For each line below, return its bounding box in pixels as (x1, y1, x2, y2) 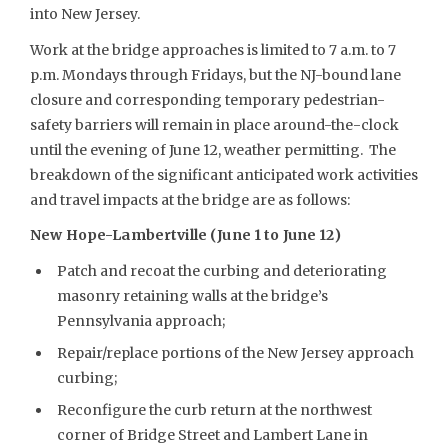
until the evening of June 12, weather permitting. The (30, 140, 396, 159)
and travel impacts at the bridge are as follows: (30, 190, 350, 209)
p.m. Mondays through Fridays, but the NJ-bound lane (30, 65, 401, 84)
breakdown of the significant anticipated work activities (30, 165, 418, 184)
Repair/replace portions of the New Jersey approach (56, 343, 414, 362)
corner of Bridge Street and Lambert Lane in (56, 425, 368, 444)
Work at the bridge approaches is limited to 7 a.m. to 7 (30, 40, 396, 59)
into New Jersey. (30, 5, 140, 23)
